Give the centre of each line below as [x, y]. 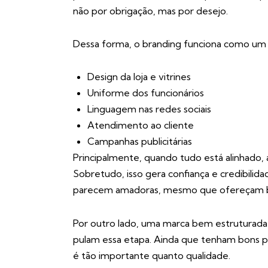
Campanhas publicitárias [140, 141]
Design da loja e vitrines [139, 77]
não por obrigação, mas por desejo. [150, 10]
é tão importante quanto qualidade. [152, 255]
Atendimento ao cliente [141, 125]
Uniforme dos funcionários [146, 93]
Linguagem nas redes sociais [149, 109]
